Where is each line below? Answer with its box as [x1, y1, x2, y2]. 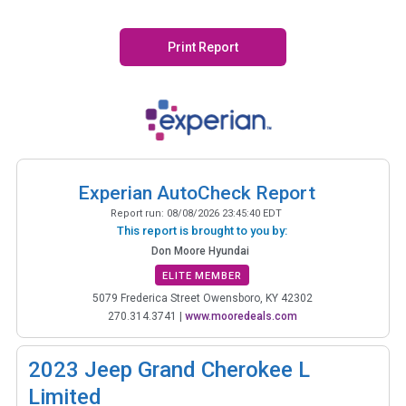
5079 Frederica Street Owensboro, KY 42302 [92, 291, 313, 304]
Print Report [165, 40, 241, 54]
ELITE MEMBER [162, 269, 242, 282]
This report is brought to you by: [117, 223, 287, 237]
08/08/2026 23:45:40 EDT [167, 207, 282, 219]
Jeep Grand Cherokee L [84, 356, 310, 382]
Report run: [111, 207, 167, 219]
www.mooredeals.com [184, 309, 297, 323]
